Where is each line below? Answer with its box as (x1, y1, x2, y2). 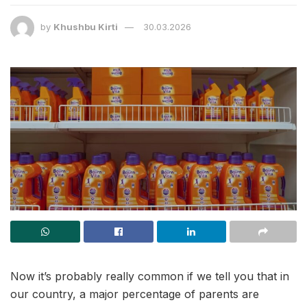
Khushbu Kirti (53, 21, 118, 33)
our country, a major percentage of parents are (10, 287, 259, 302)
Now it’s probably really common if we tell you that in (10, 269, 289, 284)
